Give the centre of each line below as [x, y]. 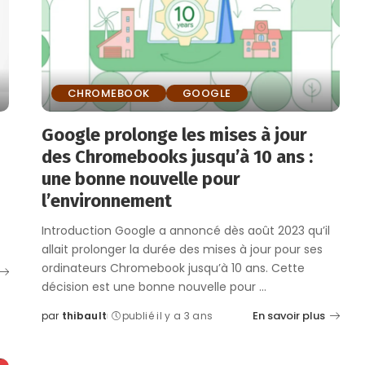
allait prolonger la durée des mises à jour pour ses [182, 249]
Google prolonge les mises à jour [174, 134]
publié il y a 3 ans [167, 315]
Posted [60, 323]
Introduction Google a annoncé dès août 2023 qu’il [185, 230]
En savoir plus [289, 315]
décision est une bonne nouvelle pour [150, 286]
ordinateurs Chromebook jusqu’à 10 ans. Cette [173, 268]
